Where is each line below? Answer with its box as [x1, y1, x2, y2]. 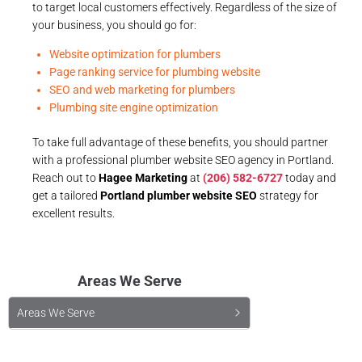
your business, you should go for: [32, 18, 196, 32]
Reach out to [32, 170, 99, 184]
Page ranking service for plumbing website [49, 65, 260, 78]
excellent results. [32, 206, 115, 220]
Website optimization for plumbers [49, 47, 221, 61]
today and [283, 170, 336, 184]
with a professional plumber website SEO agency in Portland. [32, 153, 334, 166]
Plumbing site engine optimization [49, 100, 218, 114]
